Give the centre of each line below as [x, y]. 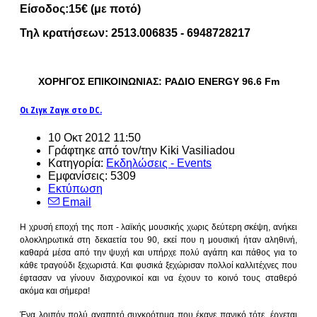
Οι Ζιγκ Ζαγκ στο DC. [61, 109]
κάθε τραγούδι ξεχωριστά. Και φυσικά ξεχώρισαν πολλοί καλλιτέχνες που [158, 265]
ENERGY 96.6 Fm [238, 81]
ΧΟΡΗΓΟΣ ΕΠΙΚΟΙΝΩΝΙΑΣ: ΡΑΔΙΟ [116, 81]
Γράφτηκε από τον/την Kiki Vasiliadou [142, 150]
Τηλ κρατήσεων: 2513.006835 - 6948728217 [135, 33]
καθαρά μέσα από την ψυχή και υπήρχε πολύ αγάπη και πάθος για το [158, 252]
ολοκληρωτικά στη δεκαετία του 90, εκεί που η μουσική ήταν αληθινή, [158, 240]
